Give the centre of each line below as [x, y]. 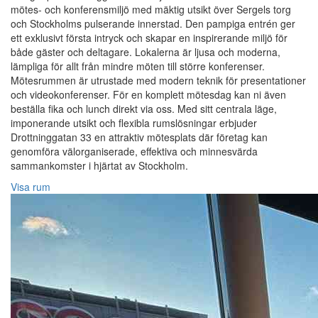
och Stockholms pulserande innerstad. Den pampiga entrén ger [153, 24]
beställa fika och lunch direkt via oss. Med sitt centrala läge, [144, 109]
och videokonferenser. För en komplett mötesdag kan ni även [148, 95]
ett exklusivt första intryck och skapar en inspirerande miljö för [149, 38]
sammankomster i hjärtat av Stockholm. [99, 166]
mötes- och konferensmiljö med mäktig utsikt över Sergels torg [151, 10]
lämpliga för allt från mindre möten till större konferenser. [138, 66]
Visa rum [31, 187]
